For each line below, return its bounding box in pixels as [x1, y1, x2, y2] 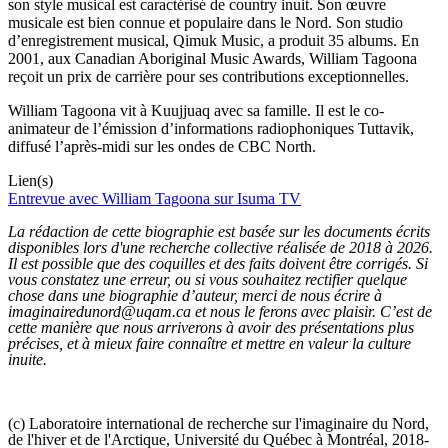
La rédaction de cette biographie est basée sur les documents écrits [8, 222, 430, 240]
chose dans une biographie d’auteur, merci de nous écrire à [8, 286, 382, 304]
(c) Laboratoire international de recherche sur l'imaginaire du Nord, [8, 414, 429, 432]
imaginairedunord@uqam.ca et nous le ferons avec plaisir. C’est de [8, 302, 432, 320]
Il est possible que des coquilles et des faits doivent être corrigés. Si [8, 254, 428, 272]
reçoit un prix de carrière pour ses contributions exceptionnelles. [8, 67, 409, 85]
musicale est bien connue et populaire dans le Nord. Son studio [8, 13, 403, 31]
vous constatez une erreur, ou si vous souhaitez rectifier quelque [8, 270, 407, 288]
